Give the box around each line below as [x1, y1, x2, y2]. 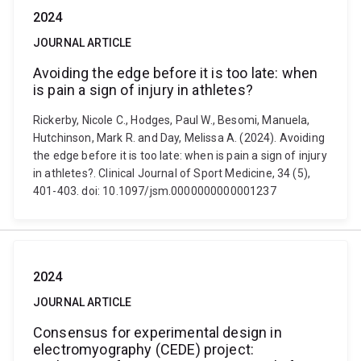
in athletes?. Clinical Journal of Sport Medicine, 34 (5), [33, 167, 311, 180]
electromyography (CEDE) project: [33, 341, 255, 358]
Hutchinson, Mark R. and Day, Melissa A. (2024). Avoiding [33, 131, 325, 144]
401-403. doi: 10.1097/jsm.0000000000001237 [33, 185, 276, 197]
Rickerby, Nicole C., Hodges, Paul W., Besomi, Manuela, [33, 114, 310, 127]
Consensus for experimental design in [33, 324, 282, 341]
